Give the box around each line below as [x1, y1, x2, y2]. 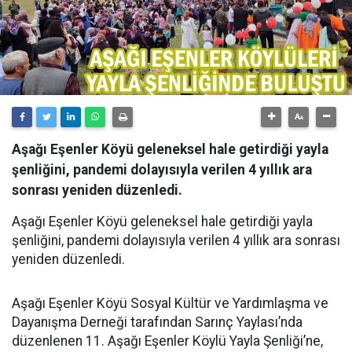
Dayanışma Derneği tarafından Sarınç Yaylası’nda [12, 314, 302, 330]
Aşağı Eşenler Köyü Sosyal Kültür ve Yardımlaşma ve [12, 295, 328, 311]
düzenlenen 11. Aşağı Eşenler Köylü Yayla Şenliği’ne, [12, 333, 323, 349]
